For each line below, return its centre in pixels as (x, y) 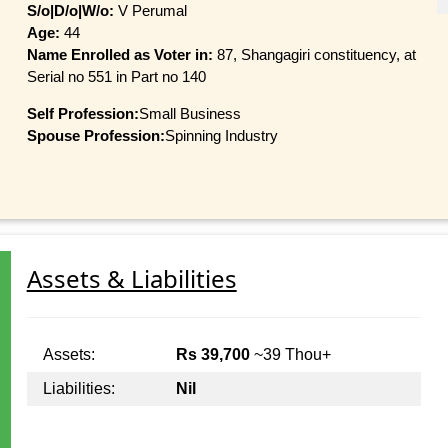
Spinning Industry (221, 135)
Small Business (189, 113)
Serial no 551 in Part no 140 (116, 76)
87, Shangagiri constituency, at (316, 54)
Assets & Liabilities (131, 278)
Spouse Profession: (95, 135)
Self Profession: (82, 113)
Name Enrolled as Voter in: (121, 54)
